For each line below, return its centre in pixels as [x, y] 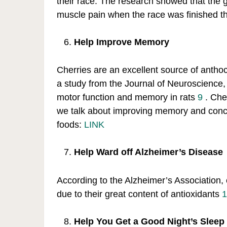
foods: [70, 125]
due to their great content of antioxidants [139, 194]
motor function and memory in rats [127, 98]
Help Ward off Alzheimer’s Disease [149, 152]
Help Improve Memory [122, 42]
